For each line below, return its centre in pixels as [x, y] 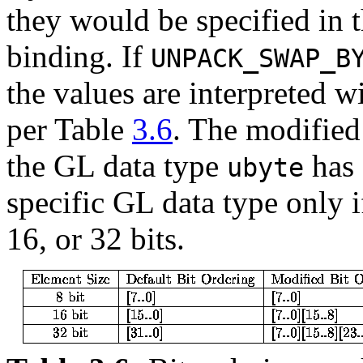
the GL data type [117, 166]
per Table [69, 130]
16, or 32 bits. [96, 239]
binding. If [79, 57]
